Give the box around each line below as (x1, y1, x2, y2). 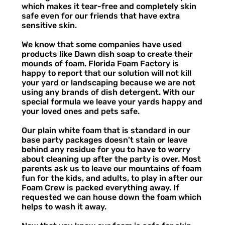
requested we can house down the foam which (21, 192, 201, 202)
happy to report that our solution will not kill (21, 68, 191, 78)
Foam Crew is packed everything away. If (21, 182, 179, 192)
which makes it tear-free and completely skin (21, 1, 196, 11)
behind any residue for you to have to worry (21, 144, 190, 154)
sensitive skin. (21, 20, 77, 30)
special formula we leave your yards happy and (21, 96, 202, 106)
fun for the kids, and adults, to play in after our (21, 173, 203, 183)
